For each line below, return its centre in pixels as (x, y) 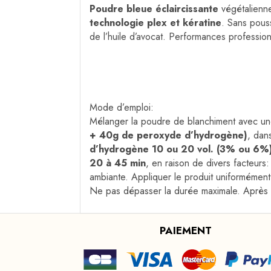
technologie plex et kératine (155, 23)
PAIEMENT (185, 231)
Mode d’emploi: (122, 108)
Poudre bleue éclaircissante (154, 9)
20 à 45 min (118, 163)
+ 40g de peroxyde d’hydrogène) (168, 135)
